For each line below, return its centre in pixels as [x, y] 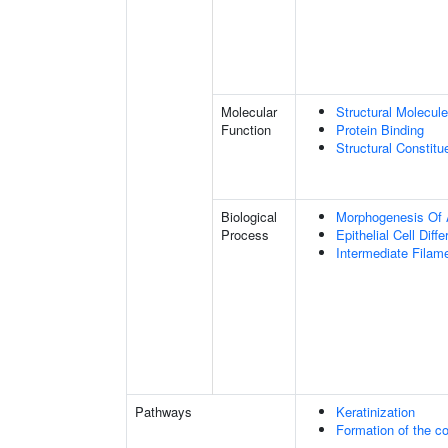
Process [245, 234]
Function [246, 129]
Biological [249, 216]
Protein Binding [380, 129]
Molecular [249, 111]
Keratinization [375, 411]
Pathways [163, 411]
